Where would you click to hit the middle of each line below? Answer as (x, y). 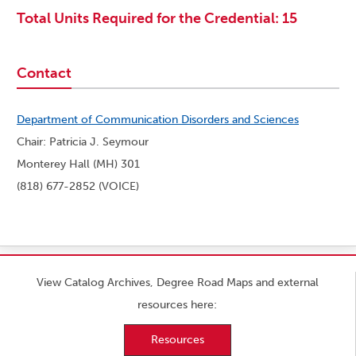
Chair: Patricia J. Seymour (83, 142)
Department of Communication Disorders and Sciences (158, 120)
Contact (44, 74)
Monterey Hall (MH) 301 (78, 164)
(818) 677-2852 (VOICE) (78, 187)
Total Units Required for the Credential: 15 (157, 19)
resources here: (178, 305)
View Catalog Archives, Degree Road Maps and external (177, 283)
